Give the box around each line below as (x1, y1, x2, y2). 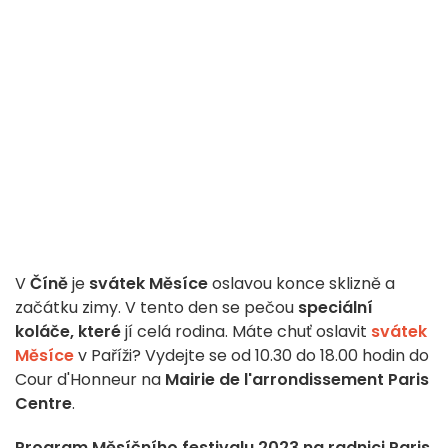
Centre (15, 392, 72, 416)
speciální (298, 296, 373, 320)
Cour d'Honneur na (15, 368, 165, 392)
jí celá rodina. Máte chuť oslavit (121, 320, 367, 344)
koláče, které (15, 320, 121, 344)
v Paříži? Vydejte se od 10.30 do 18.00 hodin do (78, 344, 429, 368)
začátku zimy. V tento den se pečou (15, 296, 298, 320)
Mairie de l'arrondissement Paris (165, 368, 429, 392)
